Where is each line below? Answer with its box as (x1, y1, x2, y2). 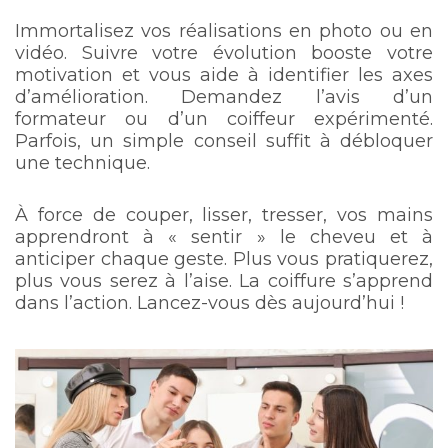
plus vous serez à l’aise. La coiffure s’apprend (15, 269, 433, 292)
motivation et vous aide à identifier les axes (15, 63, 433, 86)
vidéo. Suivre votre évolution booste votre (15, 41, 433, 64)
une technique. (15, 151, 150, 174)
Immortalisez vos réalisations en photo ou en (15, 19, 433, 42)
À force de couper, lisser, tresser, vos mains (15, 203, 433, 226)
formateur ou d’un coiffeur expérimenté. (15, 107, 433, 130)
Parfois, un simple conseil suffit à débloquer (15, 129, 433, 152)
